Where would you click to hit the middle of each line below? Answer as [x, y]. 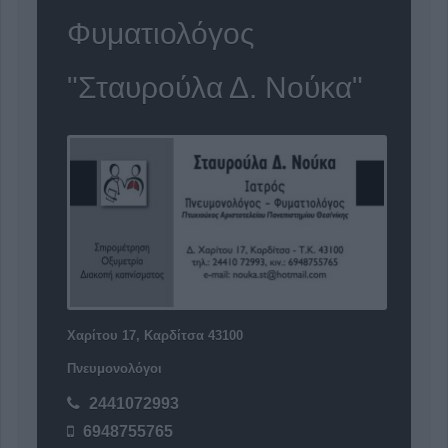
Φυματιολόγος [160, 33]
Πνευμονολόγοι [114, 369]
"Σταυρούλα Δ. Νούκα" [215, 87]
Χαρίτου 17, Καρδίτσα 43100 [155, 336]
